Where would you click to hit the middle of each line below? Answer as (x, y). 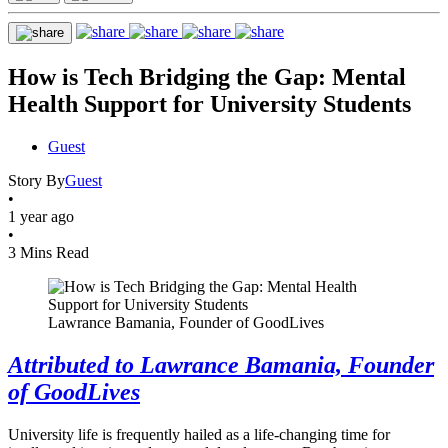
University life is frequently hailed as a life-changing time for (199, 434)
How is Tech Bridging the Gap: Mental (207, 76)
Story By (36, 180)
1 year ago (41, 216)
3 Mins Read (48, 252)
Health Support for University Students (209, 103)
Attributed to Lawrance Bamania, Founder (221, 364)
